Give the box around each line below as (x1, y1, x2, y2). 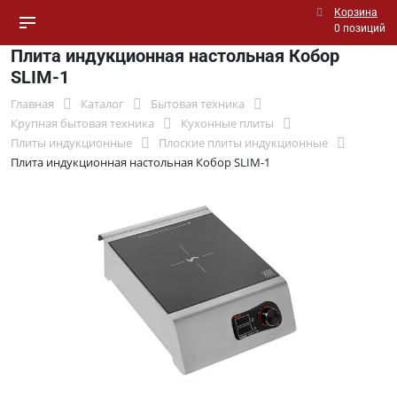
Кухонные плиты (181, 115, 274, 131)
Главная (11, 96, 54, 112)
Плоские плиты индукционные (159, 135, 328, 151)
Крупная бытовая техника (11, 115, 154, 131)
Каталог (81, 96, 124, 112)
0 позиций (334, 22, 385, 35)
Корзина (334, 6, 378, 19)
